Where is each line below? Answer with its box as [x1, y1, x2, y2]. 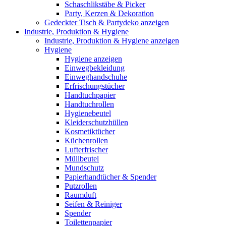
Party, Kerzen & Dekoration [65, 9, 154, 18]
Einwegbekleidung [65, 64, 125, 72]
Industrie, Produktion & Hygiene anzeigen [44, 36, 179, 45]
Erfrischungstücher [65, 82, 125, 90]
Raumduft [65, 191, 96, 199]
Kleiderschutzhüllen [65, 118, 128, 127]
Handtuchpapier [65, 91, 116, 99]
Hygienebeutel [65, 109, 111, 118]
